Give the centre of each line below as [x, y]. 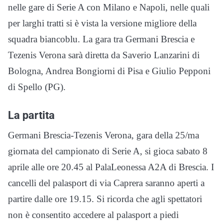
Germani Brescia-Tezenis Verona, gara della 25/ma [104, 135]
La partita [31, 115]
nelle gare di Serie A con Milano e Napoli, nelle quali [109, 7]
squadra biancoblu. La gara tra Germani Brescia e [101, 39]
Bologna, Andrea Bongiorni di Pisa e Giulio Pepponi [109, 71]
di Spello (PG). [37, 87]
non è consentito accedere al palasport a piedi [93, 215]
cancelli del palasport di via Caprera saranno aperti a [106, 183]
